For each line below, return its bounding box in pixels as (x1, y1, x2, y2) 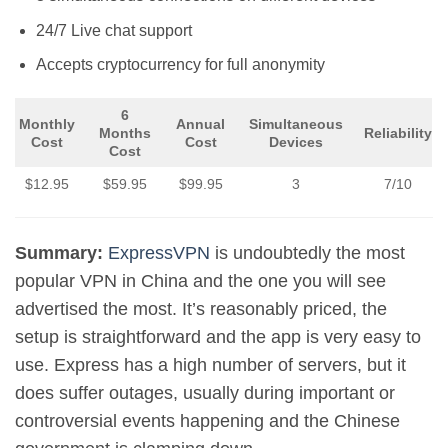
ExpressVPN (108, 243, 210, 264)
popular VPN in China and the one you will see (15, 271, 386, 292)
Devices (269, 134, 323, 151)
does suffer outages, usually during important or (15, 383, 395, 404)
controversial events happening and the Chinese (15, 411, 400, 432)
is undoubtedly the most (210, 243, 405, 264)
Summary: (15, 243, 103, 264)
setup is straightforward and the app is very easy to (15, 327, 421, 348)
